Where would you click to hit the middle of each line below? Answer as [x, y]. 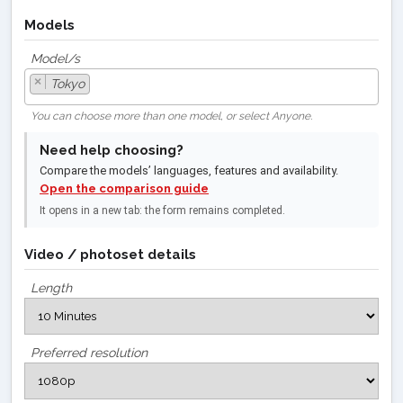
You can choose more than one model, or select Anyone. [171, 116]
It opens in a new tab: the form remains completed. [162, 210]
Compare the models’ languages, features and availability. [189, 170]
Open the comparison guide [124, 188]
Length [51, 287]
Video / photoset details [110, 254]
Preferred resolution [89, 352]
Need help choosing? [112, 150]
